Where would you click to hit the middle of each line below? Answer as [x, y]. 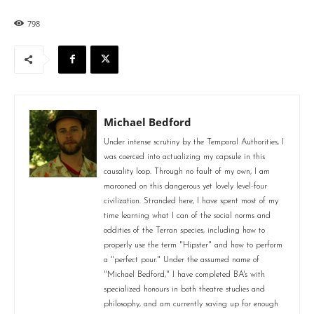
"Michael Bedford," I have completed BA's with [184, 274]
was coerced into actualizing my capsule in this [184, 157]
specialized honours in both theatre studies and [184, 289]
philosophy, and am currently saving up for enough [191, 304]
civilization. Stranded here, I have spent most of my [191, 201]
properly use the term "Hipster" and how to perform [193, 245]
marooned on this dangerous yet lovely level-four [185, 186]
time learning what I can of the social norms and [187, 216]
